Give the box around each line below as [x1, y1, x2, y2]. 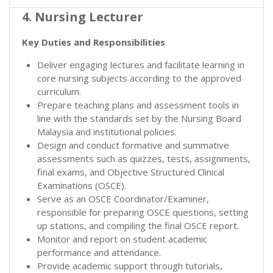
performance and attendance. [37, 246, 161, 258]
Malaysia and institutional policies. [37, 125, 177, 138]
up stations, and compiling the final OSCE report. [37, 219, 239, 232]
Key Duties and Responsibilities [22, 35, 165, 48]
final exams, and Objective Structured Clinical [37, 165, 224, 178]
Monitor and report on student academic [37, 232, 207, 245]
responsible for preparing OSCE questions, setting [37, 205, 249, 218]
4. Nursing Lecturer [22, 8, 143, 25]
